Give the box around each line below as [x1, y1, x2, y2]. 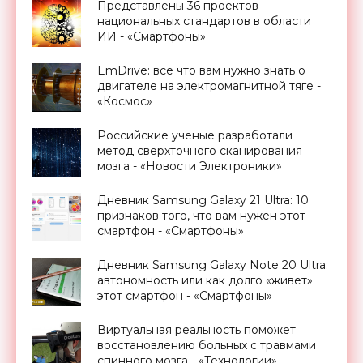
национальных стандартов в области [97, 13, 311, 28]
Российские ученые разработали [97, 127, 293, 143]
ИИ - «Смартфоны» [97, 28, 206, 44]
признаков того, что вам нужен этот [97, 207, 305, 223]
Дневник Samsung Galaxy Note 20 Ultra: [97, 257, 328, 272]
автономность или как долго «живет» [97, 272, 313, 288]
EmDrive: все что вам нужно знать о [97, 62, 305, 78]
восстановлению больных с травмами [97, 337, 316, 352]
